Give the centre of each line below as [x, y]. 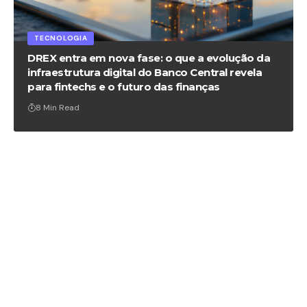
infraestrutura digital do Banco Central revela [145, 72]
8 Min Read [58, 108]
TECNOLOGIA [61, 38]
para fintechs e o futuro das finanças [124, 87]
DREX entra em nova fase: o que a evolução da [149, 58]
